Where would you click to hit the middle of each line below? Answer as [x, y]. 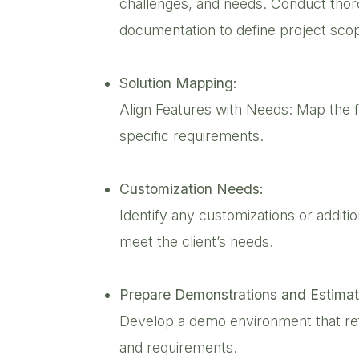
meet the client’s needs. [198, 241]
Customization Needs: [192, 188]
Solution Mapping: [180, 83]
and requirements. [180, 347]
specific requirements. [194, 135]
